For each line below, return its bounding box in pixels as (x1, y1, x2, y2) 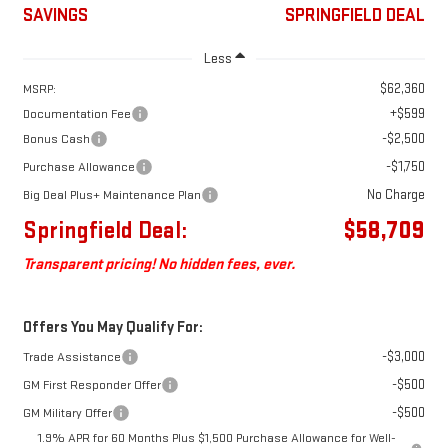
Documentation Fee (22, 106, 131, 123)
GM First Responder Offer (22, 377, 161, 394)
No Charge (367, 186, 426, 204)
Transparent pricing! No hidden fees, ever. (22, 255, 295, 275)
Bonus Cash (22, 131, 90, 148)
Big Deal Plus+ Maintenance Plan (22, 187, 201, 204)
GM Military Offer (22, 405, 112, 422)
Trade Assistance (22, 349, 121, 366)
